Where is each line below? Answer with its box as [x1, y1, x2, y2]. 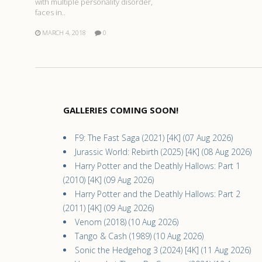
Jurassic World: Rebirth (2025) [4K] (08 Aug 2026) [75, 146, 251, 158]
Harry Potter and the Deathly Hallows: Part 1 [75, 160, 240, 172]
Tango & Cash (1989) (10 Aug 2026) [75, 230, 204, 242]
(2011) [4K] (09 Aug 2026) [63, 202, 154, 214]
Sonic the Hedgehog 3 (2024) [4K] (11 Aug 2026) [75, 244, 251, 256]
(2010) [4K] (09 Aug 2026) [63, 174, 154, 186]
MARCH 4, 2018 [42, 28, 86, 37]
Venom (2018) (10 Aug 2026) [75, 216, 178, 228]
